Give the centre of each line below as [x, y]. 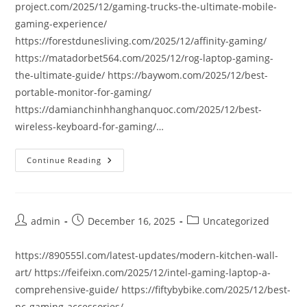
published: [96, 235]
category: [208, 235]
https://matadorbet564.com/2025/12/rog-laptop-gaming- [145, 58]
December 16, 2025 [132, 221]
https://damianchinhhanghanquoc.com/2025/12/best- [139, 109]
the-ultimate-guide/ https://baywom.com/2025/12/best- [142, 75]
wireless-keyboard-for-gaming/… [90, 126]
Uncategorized [236, 221]
